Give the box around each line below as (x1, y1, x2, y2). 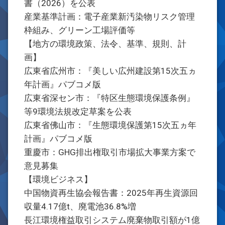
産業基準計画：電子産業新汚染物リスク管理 (24, 12, 195, 22)
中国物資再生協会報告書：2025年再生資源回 (24, 188, 198, 198)
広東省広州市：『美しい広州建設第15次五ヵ (24, 66, 196, 76)
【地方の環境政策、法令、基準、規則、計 (24, 39, 186, 49)
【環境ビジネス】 (24, 174, 92, 184)
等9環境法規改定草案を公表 (24, 106, 132, 117)
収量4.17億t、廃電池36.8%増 (24, 201, 136, 211)
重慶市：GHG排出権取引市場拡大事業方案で (24, 147, 195, 157)
